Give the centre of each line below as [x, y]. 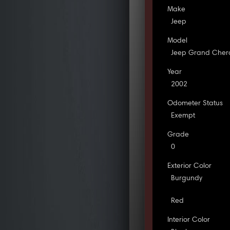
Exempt [183, 116]
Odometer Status [195, 103]
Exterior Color [190, 166]
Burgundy [187, 178]
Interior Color [189, 220]
